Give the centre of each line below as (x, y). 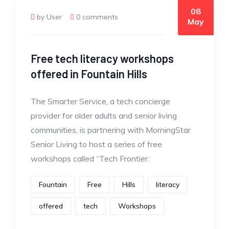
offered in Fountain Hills (89, 74)
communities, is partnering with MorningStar (111, 130)
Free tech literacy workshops (102, 58)
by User (49, 17)
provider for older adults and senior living (104, 116)
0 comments (97, 17)
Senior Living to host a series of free (96, 144)
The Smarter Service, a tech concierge (100, 101)
